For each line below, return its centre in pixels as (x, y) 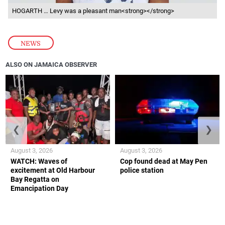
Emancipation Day (40, 189)
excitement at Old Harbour (53, 171)
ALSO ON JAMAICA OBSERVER (51, 65)
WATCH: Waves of (39, 161)
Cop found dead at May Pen (164, 161)
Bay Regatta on (35, 180)
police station (142, 171)
